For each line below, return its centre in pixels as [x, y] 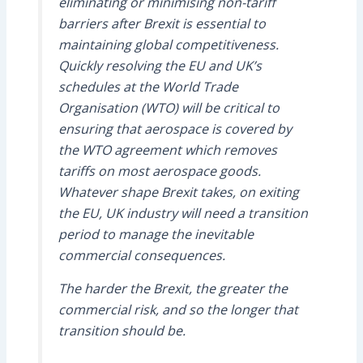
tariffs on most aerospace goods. [159, 171]
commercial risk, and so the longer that [178, 309]
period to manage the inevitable [156, 234]
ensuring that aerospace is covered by [175, 128]
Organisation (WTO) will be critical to [169, 107]
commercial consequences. [141, 255]
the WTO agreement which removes [167, 149]
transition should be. [122, 330]
